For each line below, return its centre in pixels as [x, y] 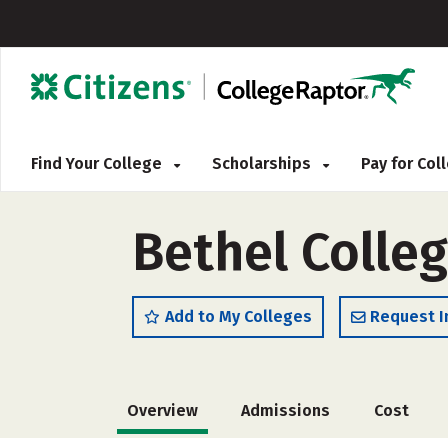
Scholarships [263, 163]
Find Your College [98, 163]
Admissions [286, 410]
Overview [162, 410]
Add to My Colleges [238, 316]
